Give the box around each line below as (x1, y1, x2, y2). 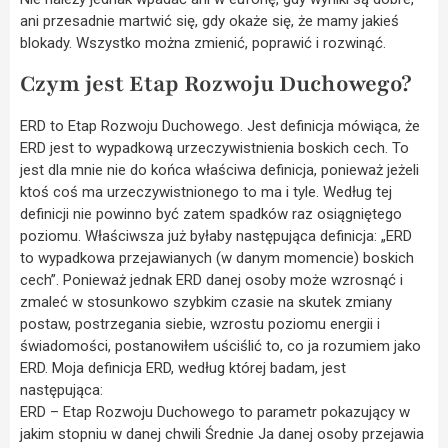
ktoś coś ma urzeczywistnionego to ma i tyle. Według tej (20, 182, 392, 201)
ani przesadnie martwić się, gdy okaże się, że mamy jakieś (20, 12, 399, 31)
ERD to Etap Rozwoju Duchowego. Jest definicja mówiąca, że (20, 116, 420, 135)
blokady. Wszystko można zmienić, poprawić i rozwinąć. (20, 34, 386, 53)
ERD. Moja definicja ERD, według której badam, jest (20, 358, 346, 377)
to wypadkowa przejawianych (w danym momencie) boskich (20, 248, 414, 267)
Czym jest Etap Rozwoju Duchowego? (20, 68, 412, 99)
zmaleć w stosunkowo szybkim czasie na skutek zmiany (20, 292, 392, 311)
